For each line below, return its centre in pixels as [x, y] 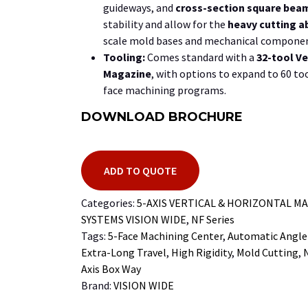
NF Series [213, 219]
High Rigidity [201, 252]
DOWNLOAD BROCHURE [162, 117]
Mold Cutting [267, 252]
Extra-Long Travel [124, 252]
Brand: [97, 285]
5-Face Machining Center [165, 235]
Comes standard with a [201, 57]
